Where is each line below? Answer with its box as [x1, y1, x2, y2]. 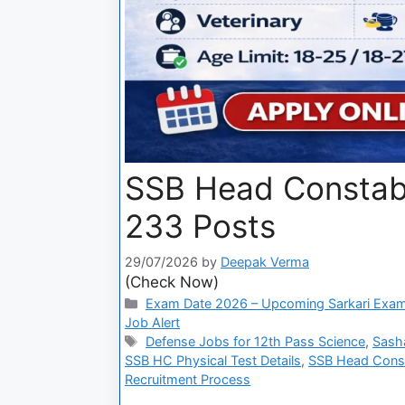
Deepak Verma [221, 253, 309, 269]
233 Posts [125, 207, 276, 246]
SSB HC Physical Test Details [125, 352, 301, 368]
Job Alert [125, 314, 180, 330]
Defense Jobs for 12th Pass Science [146, 333, 366, 349]
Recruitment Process [125, 371, 250, 387]
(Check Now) [125, 272, 219, 291]
